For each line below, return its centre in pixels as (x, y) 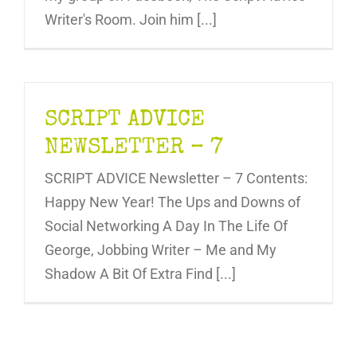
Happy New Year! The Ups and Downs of (173, 202)
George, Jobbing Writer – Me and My (161, 249)
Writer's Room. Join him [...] (131, 19)
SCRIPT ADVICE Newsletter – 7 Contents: (176, 178)
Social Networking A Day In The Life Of (166, 226)
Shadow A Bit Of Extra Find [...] (140, 273)
